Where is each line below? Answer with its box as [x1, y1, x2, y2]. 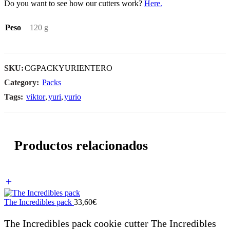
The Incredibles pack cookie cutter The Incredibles [4, 217, 216, 229]
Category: [4, 78, 39, 87]
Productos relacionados [14, 138, 148, 153]
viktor [26, 92, 45, 101]
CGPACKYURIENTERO [25, 63, 112, 72]
